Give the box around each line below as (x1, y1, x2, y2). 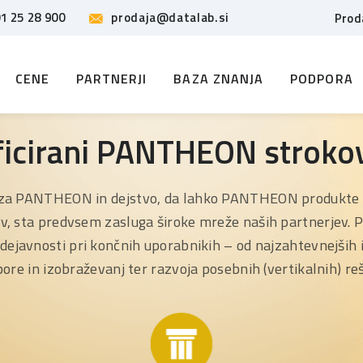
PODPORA (290, 68, 353, 88)
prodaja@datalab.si (111, 8, 229, 27)
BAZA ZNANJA (173, 68, 264, 88)
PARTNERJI (75, 68, 147, 88)
